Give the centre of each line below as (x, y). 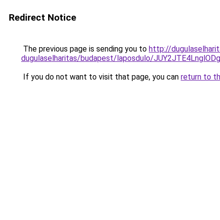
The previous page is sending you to (85, 49)
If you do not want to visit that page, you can (101, 77)
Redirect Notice (42, 17)
